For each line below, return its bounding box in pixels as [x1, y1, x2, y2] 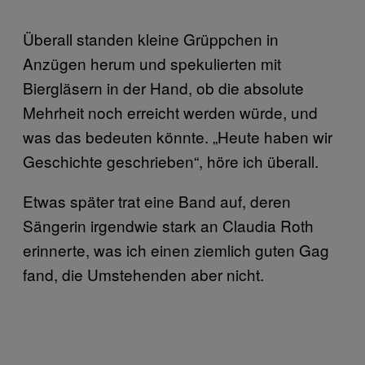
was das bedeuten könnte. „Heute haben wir [23, 125, 332, 147]
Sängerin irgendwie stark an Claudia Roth [23, 213, 314, 236]
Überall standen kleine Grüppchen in [23, 27, 279, 50]
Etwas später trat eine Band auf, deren [23, 189, 291, 212]
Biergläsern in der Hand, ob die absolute [23, 76, 304, 99]
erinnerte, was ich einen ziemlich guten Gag [23, 238, 329, 261]
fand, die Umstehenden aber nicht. [23, 262, 268, 285]
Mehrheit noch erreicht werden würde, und [23, 100, 318, 123]
